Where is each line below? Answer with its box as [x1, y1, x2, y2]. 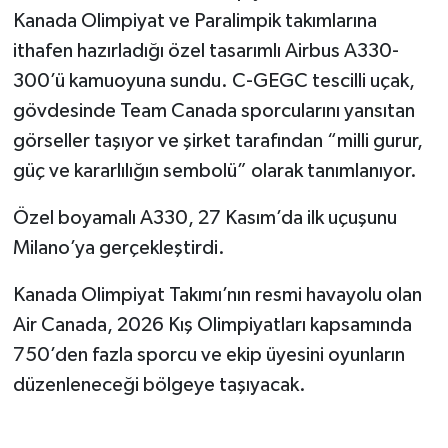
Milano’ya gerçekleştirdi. [12, 238, 225, 259]
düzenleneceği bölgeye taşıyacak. [12, 375, 306, 396]
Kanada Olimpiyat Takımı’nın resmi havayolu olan [12, 285, 422, 306]
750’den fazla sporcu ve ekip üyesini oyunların [12, 345, 405, 366]
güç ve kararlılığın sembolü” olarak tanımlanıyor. [12, 161, 417, 182]
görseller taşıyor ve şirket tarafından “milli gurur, [12, 131, 423, 152]
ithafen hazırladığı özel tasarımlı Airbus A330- [12, 41, 399, 62]
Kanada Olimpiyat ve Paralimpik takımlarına [12, 11, 377, 32]
